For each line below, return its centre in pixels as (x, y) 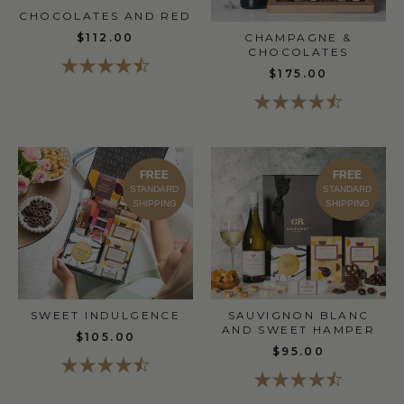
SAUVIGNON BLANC (298, 316)
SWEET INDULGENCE (106, 316)
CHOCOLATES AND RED (106, 15)
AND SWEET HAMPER (298, 330)
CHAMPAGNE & (298, 38)
